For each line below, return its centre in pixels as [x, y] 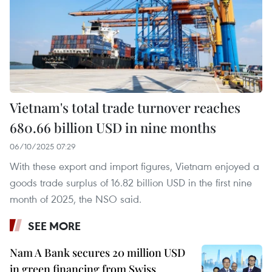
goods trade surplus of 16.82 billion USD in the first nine [131, 182]
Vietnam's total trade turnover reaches [125, 107]
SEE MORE [54, 226]
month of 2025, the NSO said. [76, 199]
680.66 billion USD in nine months [113, 127]
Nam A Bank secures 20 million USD [97, 252]
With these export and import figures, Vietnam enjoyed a [134, 166]
